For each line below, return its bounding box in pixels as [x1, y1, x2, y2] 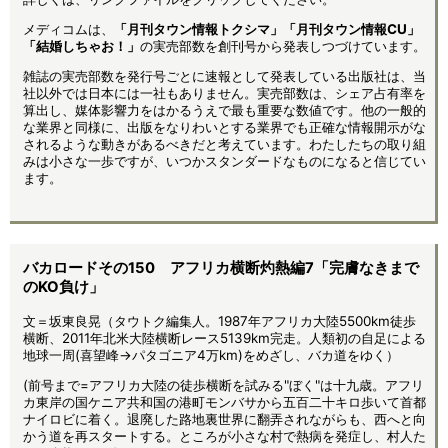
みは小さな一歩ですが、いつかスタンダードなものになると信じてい [23, 153, 426, 170]
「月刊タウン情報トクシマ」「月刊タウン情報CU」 [114, 20, 420, 37]
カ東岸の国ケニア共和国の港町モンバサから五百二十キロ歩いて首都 [23, 394, 426, 411]
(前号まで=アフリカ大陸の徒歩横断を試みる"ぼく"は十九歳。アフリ [23, 377, 424, 394]
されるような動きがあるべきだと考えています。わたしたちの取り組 [23, 136, 426, 153]
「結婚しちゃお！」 [23, 37, 140, 54]
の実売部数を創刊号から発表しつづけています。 [140, 37, 426, 54]
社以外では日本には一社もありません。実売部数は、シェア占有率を [23, 85, 426, 102]
